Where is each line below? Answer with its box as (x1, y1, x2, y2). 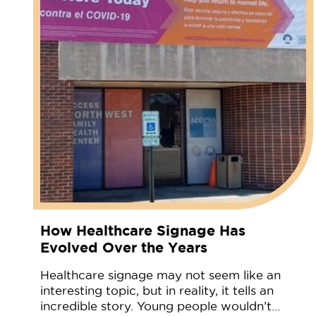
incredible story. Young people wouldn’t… (40, 299, 280, 312)
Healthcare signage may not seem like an (40, 268, 281, 281)
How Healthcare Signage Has (40, 221, 245, 238)
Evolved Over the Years (40, 238, 207, 255)
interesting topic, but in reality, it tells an (40, 284, 274, 297)
